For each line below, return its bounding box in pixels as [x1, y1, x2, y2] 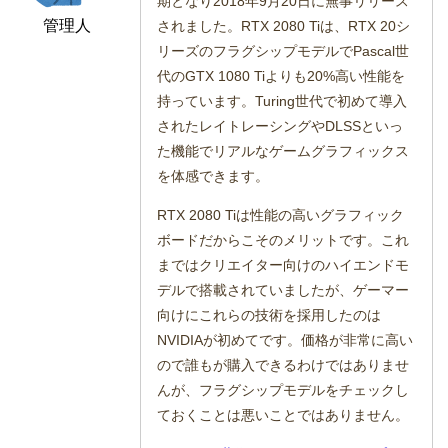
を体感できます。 [157, 167, 270, 184]
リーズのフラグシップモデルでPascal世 [157, 42, 410, 59]
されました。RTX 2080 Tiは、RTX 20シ [157, 17, 411, 34]
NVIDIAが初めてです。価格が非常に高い [157, 331, 414, 348]
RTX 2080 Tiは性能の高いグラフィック [157, 206, 405, 223]
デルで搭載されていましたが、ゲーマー [157, 281, 410, 298]
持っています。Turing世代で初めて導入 [157, 92, 408, 109]
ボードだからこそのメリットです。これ [157, 231, 410, 248]
